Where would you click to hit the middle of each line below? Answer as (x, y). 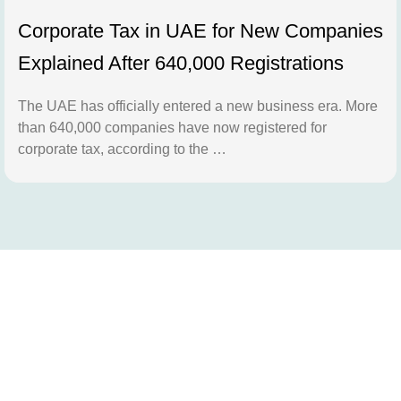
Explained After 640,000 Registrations (181, 64)
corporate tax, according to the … (122, 149)
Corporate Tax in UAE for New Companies (200, 31)
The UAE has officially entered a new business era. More (198, 107)
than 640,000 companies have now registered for (172, 128)
